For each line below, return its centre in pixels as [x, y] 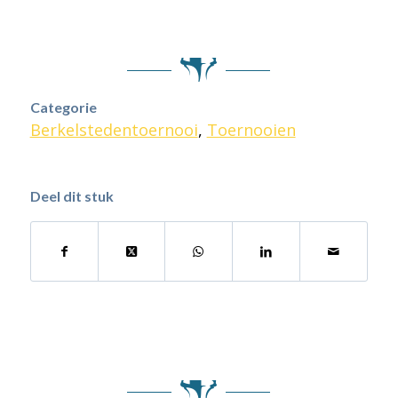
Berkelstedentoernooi [114, 130]
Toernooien [251, 130]
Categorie [63, 107]
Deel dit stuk [72, 196]
